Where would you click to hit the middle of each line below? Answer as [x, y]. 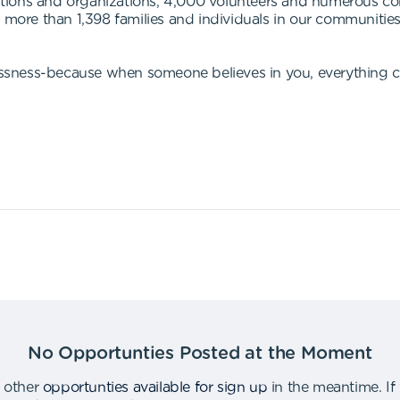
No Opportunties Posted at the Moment [200, 354]
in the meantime [325, 387]
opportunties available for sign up [155, 387]
